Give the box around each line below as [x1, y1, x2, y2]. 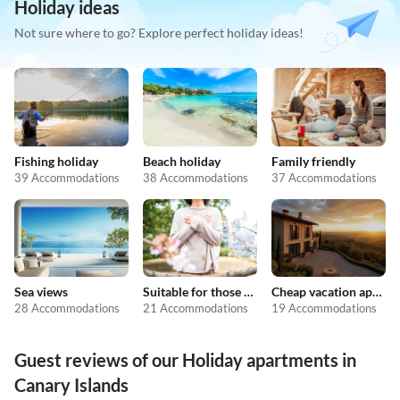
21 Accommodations [143, 301, 248, 316]
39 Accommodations [14, 170, 120, 185]
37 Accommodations [271, 170, 377, 185]
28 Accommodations [14, 301, 120, 316]
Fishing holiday [14, 153, 98, 169]
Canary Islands [14, 374, 129, 396]
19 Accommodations [271, 301, 377, 316]
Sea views [14, 284, 68, 300]
